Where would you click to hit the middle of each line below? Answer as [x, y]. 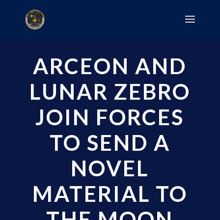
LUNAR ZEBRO [110, 91]
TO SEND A [110, 142]
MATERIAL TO [110, 193]
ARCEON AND [110, 66]
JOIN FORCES [110, 117]
